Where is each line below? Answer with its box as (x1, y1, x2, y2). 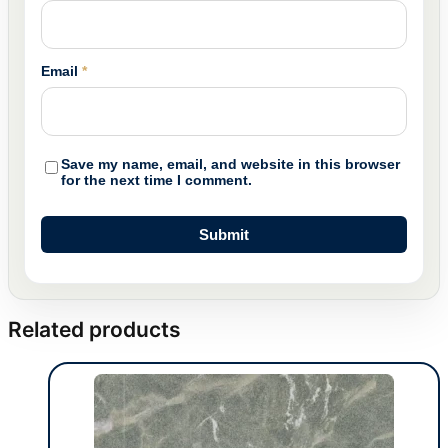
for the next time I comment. (61, 171, 252, 188)
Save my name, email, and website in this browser (61, 155, 400, 172)
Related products (8, 317, 181, 343)
